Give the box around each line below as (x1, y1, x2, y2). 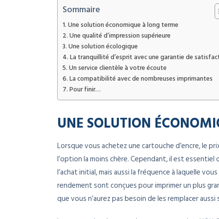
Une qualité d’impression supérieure (69, 30, 171, 42)
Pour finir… (69, 84, 101, 95)
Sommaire (63, 2, 100, 17)
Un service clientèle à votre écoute (68, 63, 167, 74)
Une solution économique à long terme (67, 20, 178, 31)
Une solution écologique (68, 41, 138, 52)
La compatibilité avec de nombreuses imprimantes (69, 73, 213, 85)
